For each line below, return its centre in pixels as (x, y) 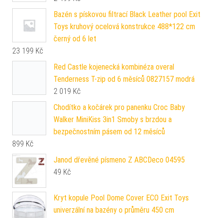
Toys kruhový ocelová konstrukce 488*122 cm (124, 26)
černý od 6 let (75, 38)
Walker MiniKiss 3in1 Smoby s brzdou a (113, 119)
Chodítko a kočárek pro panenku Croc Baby (119, 107)
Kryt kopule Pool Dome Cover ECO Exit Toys (121, 198)
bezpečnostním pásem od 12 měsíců (109, 131)
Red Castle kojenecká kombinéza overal (114, 67)
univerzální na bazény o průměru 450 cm (114, 210)
